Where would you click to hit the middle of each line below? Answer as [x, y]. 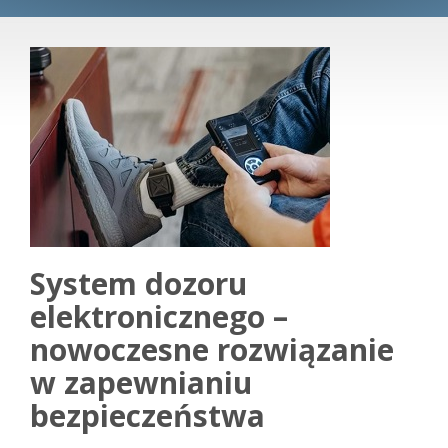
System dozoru [138, 283]
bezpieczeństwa [147, 415]
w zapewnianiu [141, 382]
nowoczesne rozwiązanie [212, 349]
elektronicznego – [159, 316]
